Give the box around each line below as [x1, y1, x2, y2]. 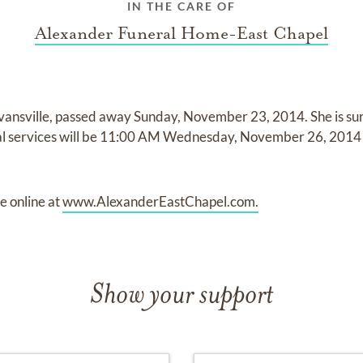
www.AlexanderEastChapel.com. [62, 193, 259, 210]
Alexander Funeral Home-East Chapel [35, 23, 328, 44]
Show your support [90, 282, 273, 310]
